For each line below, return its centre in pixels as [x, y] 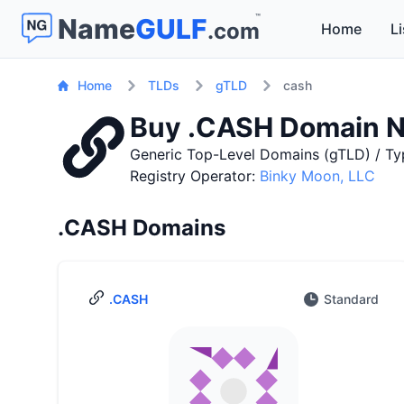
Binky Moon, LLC [317, 176]
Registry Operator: [195, 176]
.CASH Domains [142, 228]
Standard [352, 299]
